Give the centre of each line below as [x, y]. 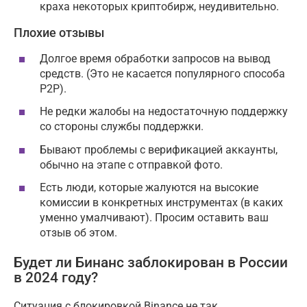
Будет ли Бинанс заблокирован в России [151, 262]
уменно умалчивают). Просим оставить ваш [154, 217]
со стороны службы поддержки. [122, 127]
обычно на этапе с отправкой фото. [131, 164]
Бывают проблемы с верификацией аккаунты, [159, 149]
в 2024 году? [56, 277]
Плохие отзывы [59, 33]
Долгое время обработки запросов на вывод [155, 59]
